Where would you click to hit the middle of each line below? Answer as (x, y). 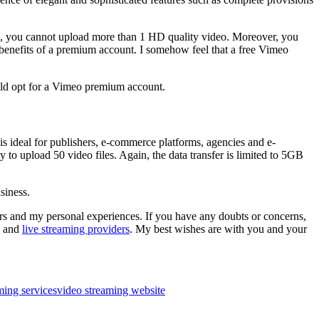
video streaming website (111, 290)
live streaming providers (76, 229)
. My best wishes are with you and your (218, 229)
